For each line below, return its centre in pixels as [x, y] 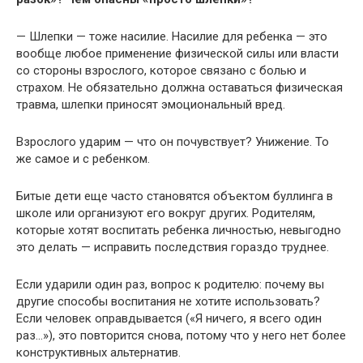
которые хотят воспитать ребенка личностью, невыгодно [179, 230]
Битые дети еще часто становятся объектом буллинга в [175, 196]
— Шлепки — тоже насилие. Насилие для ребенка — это [172, 36]
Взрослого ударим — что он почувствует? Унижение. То [173, 142]
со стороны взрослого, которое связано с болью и [161, 70]
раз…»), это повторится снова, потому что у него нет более [181, 335]
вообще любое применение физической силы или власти [177, 53]
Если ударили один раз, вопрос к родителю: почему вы [170, 284]
